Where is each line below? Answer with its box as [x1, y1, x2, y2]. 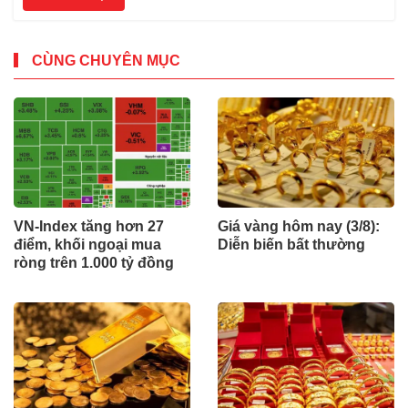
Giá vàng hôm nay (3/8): [218, 219, 380, 235]
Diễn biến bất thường [218, 237, 365, 253]
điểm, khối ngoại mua [14, 237, 161, 253]
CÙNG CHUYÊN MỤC [32, 52, 180, 68]
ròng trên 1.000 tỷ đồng [14, 255, 174, 271]
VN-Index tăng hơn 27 [14, 219, 164, 235]
